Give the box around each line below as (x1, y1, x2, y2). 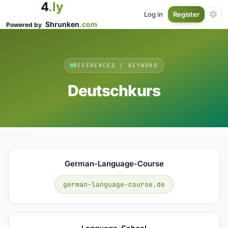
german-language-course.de (63, 180, 165, 189)
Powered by (6, 21, 43, 28)
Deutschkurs (67, 81, 161, 100)
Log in (144, 10, 163, 18)
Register (173, 10, 199, 18)
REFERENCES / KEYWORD (73, 61, 158, 69)
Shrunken (45, 20, 79, 28)
